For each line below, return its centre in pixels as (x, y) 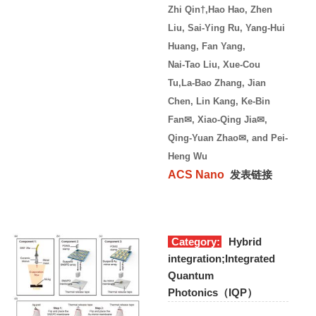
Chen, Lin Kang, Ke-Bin (219, 101)
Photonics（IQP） (213, 292)
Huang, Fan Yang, (207, 46)
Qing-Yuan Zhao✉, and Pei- (228, 138)
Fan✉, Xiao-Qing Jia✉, (219, 119)
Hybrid (245, 241)
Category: (196, 241)
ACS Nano (196, 174)
